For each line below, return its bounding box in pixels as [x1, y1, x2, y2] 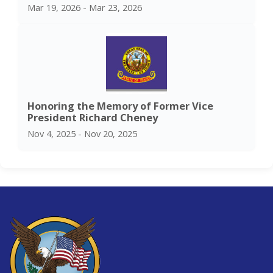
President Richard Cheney [27, 110, 158, 125]
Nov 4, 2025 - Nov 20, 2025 [27, 127, 137, 140]
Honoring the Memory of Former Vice [27, 99, 213, 113]
